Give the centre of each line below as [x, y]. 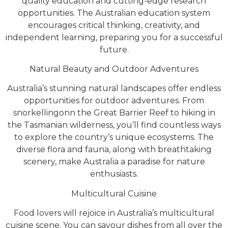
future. [114, 49]
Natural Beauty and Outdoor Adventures [114, 69]
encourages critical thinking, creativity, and [114, 25]
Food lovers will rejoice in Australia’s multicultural [114, 213]
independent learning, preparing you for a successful [114, 37]
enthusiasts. [114, 174]
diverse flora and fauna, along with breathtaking [114, 150]
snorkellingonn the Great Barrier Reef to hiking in [114, 113]
